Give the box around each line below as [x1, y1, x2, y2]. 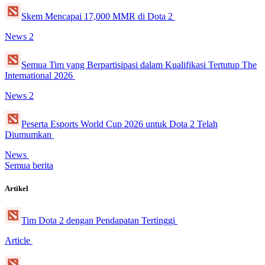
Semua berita [5, 160, 53, 171]
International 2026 [5, 70, 75, 81]
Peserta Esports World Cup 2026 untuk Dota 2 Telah [21, 119, 218, 130]
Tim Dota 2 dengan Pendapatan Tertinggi [21, 215, 177, 225]
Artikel [5, 184, 28, 193]
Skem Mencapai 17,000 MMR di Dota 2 [21, 11, 175, 22]
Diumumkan [5, 130, 54, 140]
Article [5, 235, 33, 245]
